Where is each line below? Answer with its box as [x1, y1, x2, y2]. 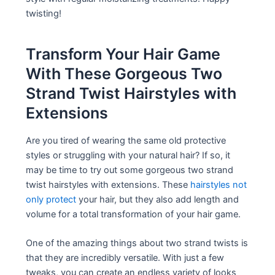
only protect [26, 194, 77, 206]
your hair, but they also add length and [76, 194, 239, 206]
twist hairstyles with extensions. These [26, 179, 191, 191]
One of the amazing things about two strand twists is [26, 238, 249, 249]
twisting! [26, 8, 62, 20]
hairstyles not [190, 179, 247, 191]
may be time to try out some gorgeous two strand [26, 165, 234, 176]
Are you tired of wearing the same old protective [26, 135, 227, 147]
